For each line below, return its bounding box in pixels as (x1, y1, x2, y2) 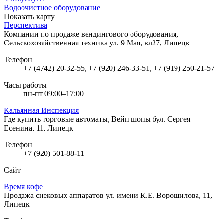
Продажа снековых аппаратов (4, 191, 106, 199)
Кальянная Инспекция (4, 106, 79, 114)
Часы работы (4, 80, 47, 89)
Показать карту (4, 12, 55, 21)
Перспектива (4, 21, 47, 29)
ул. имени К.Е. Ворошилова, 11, (106, 191, 212, 199)
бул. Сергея (153, 114, 190, 123)
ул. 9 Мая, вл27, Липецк (109, 38, 190, 47)
